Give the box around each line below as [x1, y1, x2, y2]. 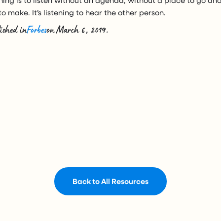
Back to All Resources [73, 176, 148, 186]
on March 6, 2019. [46, 21, 109, 39]
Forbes [27, 21, 46, 39]
